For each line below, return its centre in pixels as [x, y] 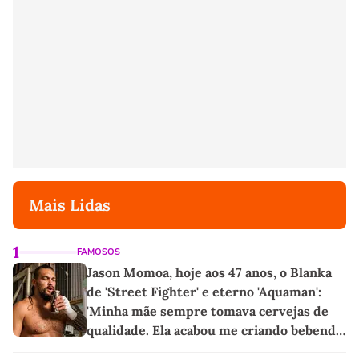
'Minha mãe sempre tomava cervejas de [208, 311]
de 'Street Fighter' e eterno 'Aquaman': [204, 292]
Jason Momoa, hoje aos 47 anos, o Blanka [209, 273]
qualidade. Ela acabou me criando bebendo [215, 331]
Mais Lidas [70, 205]
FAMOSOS [99, 252]
